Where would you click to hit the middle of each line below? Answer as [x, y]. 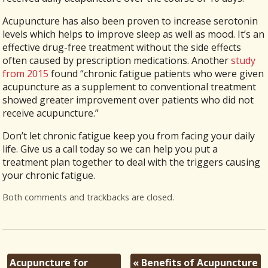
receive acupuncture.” [51, 113]
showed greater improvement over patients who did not [128, 100]
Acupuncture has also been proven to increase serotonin [130, 21]
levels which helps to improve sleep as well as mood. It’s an [134, 34]
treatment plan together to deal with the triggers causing [132, 162]
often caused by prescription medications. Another [116, 61]
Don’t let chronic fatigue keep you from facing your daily [129, 136]
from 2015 [26, 74]
